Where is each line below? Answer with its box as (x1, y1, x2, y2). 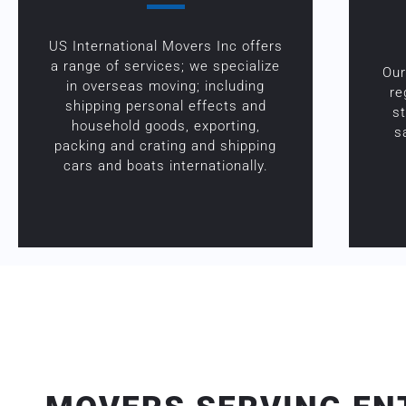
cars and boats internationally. (63, 157, 268, 174)
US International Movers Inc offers (48, 37, 283, 54)
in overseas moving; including (66, 77, 266, 94)
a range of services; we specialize (51, 57, 281, 74)
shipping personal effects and (64, 97, 266, 114)
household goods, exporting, (71, 117, 260, 134)
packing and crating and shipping (54, 137, 277, 154)
